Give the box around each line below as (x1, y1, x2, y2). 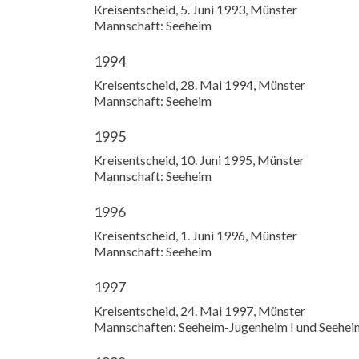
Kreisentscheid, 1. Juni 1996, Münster (94, 228, 297, 243)
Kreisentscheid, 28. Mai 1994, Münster (94, 77, 305, 92)
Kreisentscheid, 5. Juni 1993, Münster (94, 2, 297, 17)
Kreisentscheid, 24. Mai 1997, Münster (94, 303, 305, 318)
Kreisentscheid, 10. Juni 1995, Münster (94, 152, 305, 167)
